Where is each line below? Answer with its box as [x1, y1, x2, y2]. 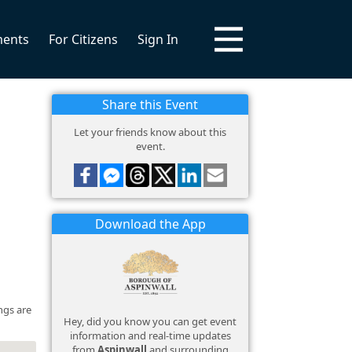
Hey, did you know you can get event [64, 314, 236, 328]
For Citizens [49, 31, 118, 48]
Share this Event [102, 96, 198, 113]
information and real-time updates [69, 328, 231, 343]
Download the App [94, 215, 206, 233]
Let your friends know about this [74, 125, 226, 139]
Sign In [137, 31, 178, 48]
